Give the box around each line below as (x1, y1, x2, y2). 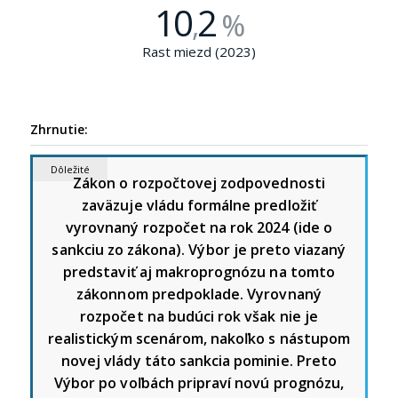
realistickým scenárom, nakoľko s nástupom (48, 328, 350, 348)
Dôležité (50, 162, 90, 176)
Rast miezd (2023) (141, 42, 256, 60)
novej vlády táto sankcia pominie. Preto (61, 350, 337, 370)
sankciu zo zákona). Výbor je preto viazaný (52, 239, 346, 259)
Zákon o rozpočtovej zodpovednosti (73, 172, 325, 193)
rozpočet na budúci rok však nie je (80, 306, 318, 326)
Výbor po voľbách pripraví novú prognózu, (54, 372, 344, 393)
